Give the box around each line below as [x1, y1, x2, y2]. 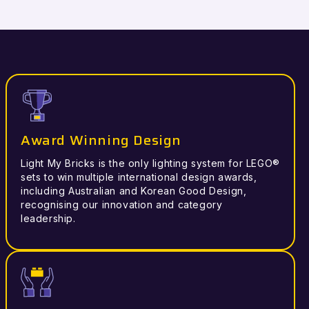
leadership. [21, 212, 76, 225]
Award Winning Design [21, 129, 181, 152]
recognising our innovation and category [21, 199, 223, 211]
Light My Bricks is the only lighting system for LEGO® [21, 157, 280, 170]
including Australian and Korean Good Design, [21, 185, 247, 197]
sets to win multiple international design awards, [21, 171, 257, 183]
